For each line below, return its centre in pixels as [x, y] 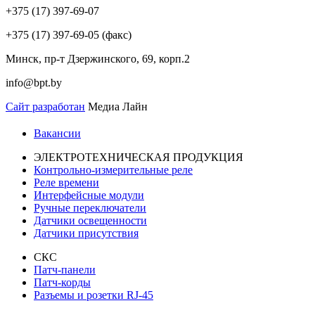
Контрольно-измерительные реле [113, 170]
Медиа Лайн [116, 107]
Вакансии [57, 133]
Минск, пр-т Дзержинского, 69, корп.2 [98, 59]
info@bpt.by [34, 83]
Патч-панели [65, 270]
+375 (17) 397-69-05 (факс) [69, 35]
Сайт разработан [45, 107]
